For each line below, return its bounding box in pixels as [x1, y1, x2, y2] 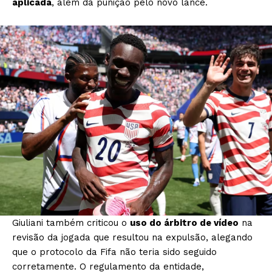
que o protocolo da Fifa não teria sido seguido [12, 246, 217, 258]
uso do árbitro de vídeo [130, 217, 239, 229]
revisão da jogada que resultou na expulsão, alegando [12, 232, 253, 243]
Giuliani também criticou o [12, 217, 130, 229]
